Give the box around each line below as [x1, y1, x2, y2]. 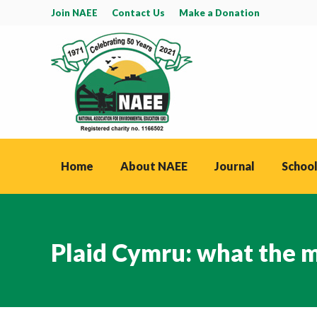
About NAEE [120, 159, 188, 173]
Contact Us [112, 6, 165, 18]
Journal [214, 159, 255, 173]
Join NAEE [51, 6, 98, 18]
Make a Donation [179, 6, 260, 18]
